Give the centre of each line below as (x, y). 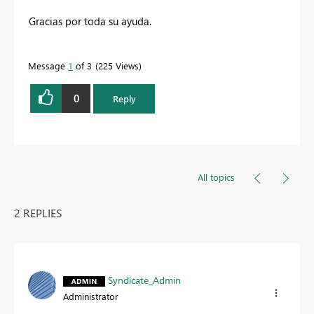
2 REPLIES (38, 212)
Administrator (91, 296)
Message (48, 65)
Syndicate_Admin (144, 280)
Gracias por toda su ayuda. (90, 21)
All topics (216, 177)
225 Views (118, 65)
